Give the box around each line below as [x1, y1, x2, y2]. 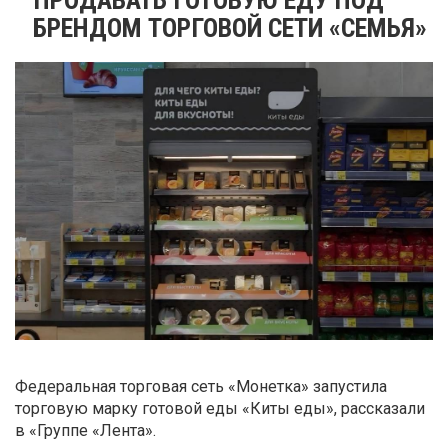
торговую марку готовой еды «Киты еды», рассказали [15, 399, 425, 419]
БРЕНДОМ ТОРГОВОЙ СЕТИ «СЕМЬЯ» [33, 12, 427, 43]
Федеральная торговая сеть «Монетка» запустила [15, 377, 387, 397]
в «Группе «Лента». [15, 421, 156, 441]
